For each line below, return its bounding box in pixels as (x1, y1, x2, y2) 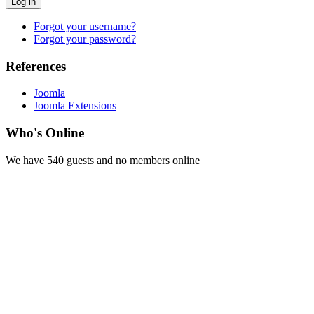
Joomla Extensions (34, 100, 116, 112)
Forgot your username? (34, 20, 136, 32)
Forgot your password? (34, 32, 136, 45)
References (6, 58, 66, 74)
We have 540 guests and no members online (6, 153, 200, 166)
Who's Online (6, 125, 84, 141)
